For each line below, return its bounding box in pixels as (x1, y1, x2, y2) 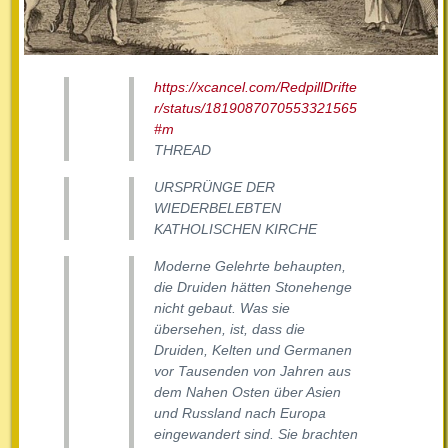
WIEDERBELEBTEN (154, 200, 281, 217)
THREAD (154, 142, 211, 159)
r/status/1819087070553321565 (154, 100, 357, 117)
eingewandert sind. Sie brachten (154, 426, 358, 443)
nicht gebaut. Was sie (154, 300, 290, 317)
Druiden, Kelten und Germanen (154, 342, 352, 359)
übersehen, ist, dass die (154, 321, 305, 338)
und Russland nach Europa (154, 405, 326, 422)
